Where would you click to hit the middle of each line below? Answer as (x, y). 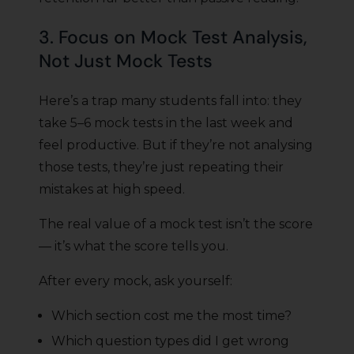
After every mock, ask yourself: (136, 281)
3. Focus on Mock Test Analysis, (173, 38)
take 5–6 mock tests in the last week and (166, 123)
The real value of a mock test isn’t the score (176, 224)
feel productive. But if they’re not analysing (176, 145)
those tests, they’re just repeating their (161, 168)
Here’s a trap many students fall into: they (170, 101)
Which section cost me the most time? (171, 316)
